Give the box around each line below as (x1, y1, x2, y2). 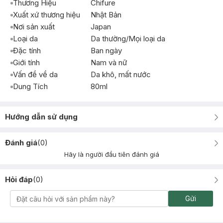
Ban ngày (91, 46, 122, 55)
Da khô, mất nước (91, 70, 151, 79)
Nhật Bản (91, 10, 121, 19)
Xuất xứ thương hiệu (13, 10, 80, 19)
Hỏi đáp (5, 175, 33, 184)
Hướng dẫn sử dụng (5, 112, 78, 121)
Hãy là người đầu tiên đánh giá (64, 150, 159, 158)
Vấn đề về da (13, 70, 58, 79)
